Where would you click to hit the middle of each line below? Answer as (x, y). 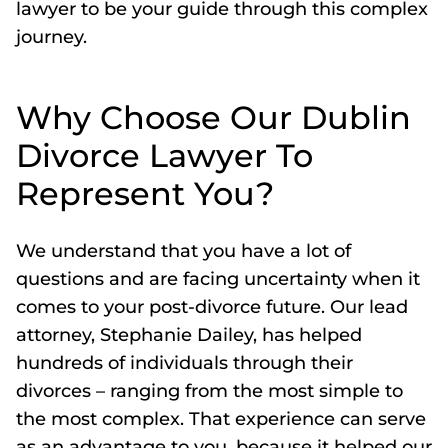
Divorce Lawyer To (164, 155)
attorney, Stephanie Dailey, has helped (189, 335)
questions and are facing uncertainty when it (218, 279)
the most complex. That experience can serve (221, 419)
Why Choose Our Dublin (213, 117)
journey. (51, 37)
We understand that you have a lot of (183, 251)
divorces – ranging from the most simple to (209, 391)
